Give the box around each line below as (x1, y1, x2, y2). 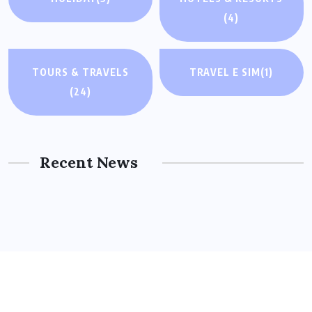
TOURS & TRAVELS (32, 66, 130, 79)
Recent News (40, 153, 138, 173)
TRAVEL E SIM (189, 66, 261, 79)
